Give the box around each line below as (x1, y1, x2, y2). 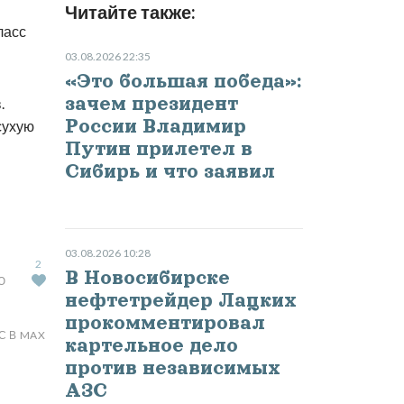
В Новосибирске (64, 267, 230, 289)
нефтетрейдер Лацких (64, 289, 297, 312)
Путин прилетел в (64, 138, 252, 161)
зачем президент (64, 93, 238, 115)
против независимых (64, 357, 280, 380)
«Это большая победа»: (64, 70, 301, 93)
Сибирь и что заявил (64, 161, 275, 183)
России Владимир (64, 115, 246, 138)
